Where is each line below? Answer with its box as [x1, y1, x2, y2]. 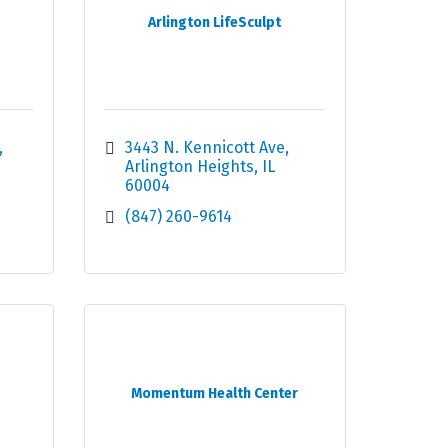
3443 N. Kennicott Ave [124, 138, 285, 158]
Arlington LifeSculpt [148, 14, 282, 32]
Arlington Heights [124, 157, 254, 177]
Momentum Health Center [131, 385, 299, 403]
